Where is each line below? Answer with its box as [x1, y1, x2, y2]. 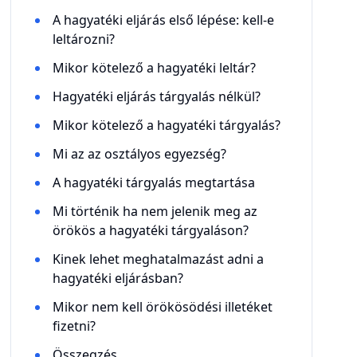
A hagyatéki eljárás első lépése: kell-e [53, 11, 275, 29]
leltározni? [53, 30, 119, 48]
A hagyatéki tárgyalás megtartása [53, 174, 256, 191]
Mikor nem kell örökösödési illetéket [53, 298, 273, 316]
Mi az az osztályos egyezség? [53, 145, 227, 163]
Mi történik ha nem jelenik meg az [53, 202, 258, 220]
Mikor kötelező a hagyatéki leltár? [53, 59, 257, 76]
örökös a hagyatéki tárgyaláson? [53, 222, 249, 239]
